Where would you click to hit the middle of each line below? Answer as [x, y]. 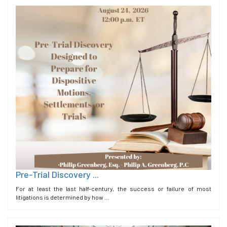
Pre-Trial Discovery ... [57, 175]
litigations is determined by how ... [62, 197]
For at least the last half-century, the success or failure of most [113, 189]
